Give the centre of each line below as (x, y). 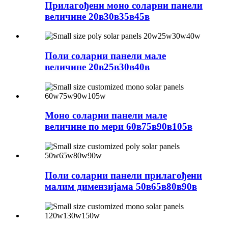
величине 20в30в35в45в (97, 16)
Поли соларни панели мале (105, 56)
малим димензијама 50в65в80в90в (121, 186)
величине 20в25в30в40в (97, 67)
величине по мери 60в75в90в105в (119, 127)
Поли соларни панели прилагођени (123, 175)
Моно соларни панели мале (106, 116)
